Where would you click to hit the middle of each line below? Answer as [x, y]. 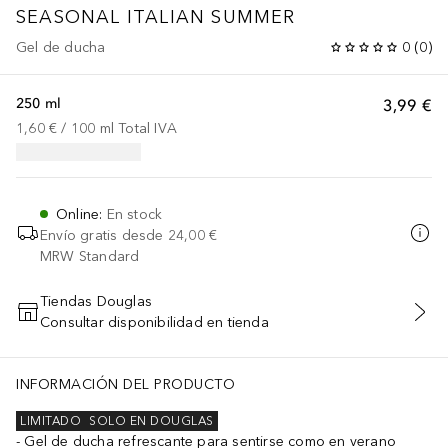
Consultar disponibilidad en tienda [154, 322]
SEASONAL [68, 16]
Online [78, 214]
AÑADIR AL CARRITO [224, 322]
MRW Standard [90, 256]
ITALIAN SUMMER [211, 16]
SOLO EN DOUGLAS [151, 421]
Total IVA [148, 128]
